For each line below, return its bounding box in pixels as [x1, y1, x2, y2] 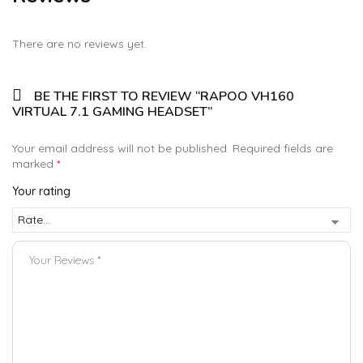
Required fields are [233, 140, 333, 156]
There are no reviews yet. [12, 36, 147, 51]
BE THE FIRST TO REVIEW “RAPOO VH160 [34, 87, 294, 105]
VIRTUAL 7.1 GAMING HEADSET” [12, 102, 212, 121]
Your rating [12, 183, 70, 199]
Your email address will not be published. [12, 140, 229, 156]
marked [12, 156, 57, 171]
